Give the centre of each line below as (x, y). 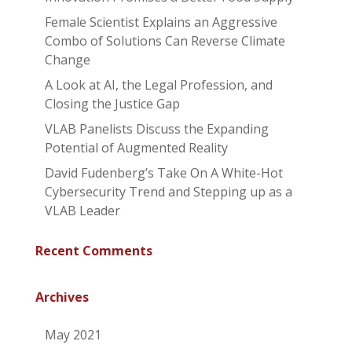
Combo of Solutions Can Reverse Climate (165, 41)
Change (67, 60)
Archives (62, 297)
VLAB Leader (82, 211)
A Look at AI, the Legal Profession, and (158, 85)
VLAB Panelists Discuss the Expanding (156, 129)
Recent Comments (93, 251)
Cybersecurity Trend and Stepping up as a (168, 192)
